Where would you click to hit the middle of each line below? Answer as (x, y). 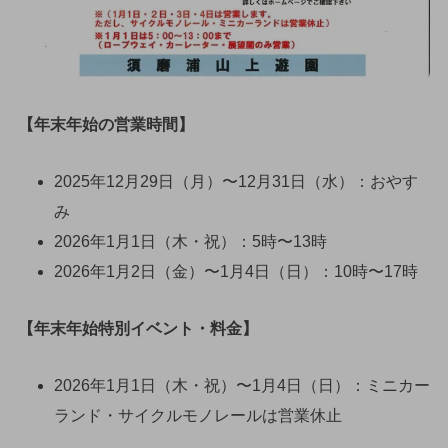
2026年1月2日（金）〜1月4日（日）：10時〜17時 (235, 271)
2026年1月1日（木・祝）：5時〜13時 (190, 241)
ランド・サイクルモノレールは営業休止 (197, 416)
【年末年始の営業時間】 (105, 124)
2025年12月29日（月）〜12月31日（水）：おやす (235, 181)
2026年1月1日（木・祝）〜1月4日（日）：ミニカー (241, 386)
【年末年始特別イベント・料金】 (137, 329)
